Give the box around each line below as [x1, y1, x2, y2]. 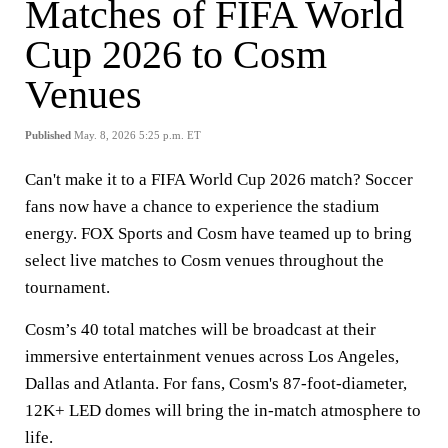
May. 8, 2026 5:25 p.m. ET [74, 129, 201, 141]
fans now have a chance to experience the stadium [25, 197, 379, 216]
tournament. [25, 278, 114, 297]
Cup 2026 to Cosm [25, 32, 327, 77]
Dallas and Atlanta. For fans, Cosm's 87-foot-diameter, [25, 374, 407, 393]
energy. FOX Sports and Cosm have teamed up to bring [25, 224, 412, 243]
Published [25, 129, 71, 141]
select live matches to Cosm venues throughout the [25, 251, 384, 270]
